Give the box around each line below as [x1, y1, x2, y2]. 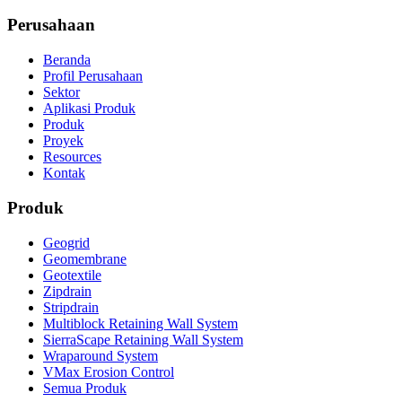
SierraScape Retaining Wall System [43, 331, 243, 347]
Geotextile [43, 267, 101, 283]
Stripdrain [43, 299, 99, 315]
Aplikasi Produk [43, 100, 135, 117]
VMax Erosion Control [43, 363, 174, 380]
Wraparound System [43, 347, 158, 363]
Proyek [43, 133, 83, 149]
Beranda [43, 52, 91, 68]
